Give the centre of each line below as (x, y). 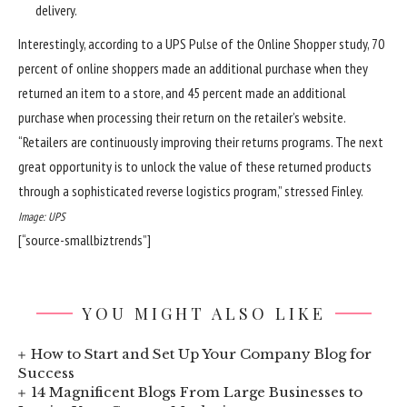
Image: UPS (41, 216)
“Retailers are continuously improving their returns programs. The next (201, 141)
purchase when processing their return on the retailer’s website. (182, 117)
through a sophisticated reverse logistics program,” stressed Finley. (191, 190)
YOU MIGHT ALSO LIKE (203, 313)
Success (46, 373)
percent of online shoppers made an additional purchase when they (193, 68)
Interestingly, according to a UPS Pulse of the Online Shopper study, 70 (201, 43)
